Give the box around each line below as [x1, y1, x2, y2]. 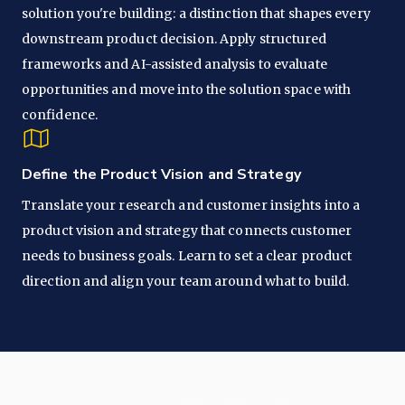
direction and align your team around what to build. [22, 272, 350, 289]
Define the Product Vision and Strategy [22, 164, 301, 184]
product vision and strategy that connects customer [22, 221, 353, 239]
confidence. [22, 106, 98, 123]
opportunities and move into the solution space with [22, 80, 352, 98]
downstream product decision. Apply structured [22, 30, 327, 47]
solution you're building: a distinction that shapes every [22, 5, 371, 22]
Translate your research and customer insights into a [22, 196, 361, 213]
